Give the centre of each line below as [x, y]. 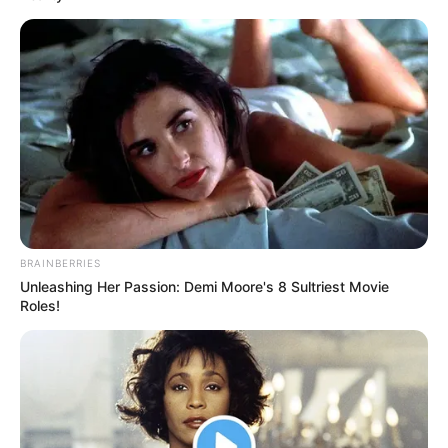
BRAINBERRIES [60, 262]
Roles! [40, 305]
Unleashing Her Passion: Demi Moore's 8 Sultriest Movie [204, 286]
